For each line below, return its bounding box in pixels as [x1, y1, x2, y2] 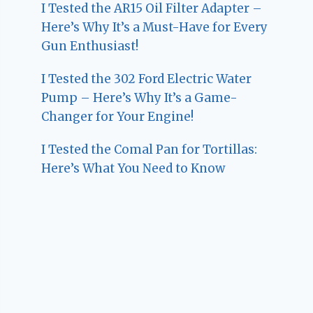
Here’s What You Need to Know [41, 160, 226, 176]
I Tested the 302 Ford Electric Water [41, 71, 252, 87]
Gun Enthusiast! [41, 38, 139, 54]
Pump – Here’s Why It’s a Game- [41, 89, 238, 105]
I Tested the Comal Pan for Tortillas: [41, 141, 258, 157]
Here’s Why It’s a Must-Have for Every [41, 19, 268, 35]
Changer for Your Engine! [41, 108, 194, 124]
